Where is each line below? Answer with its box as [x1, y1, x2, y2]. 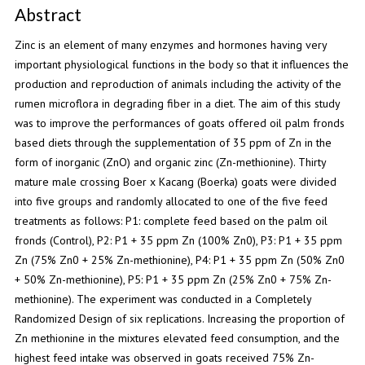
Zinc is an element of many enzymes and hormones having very [14, 37, 327, 53]
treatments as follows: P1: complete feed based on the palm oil [14, 213, 328, 229]
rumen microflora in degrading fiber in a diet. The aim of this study [14, 96, 340, 112]
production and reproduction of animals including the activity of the [14, 77, 341, 92]
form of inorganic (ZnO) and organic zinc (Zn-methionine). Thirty [14, 155, 326, 170]
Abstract [14, 3, 81, 24]
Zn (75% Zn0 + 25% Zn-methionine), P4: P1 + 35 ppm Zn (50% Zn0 [14, 253, 345, 268]
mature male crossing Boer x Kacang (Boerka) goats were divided [14, 174, 336, 190]
